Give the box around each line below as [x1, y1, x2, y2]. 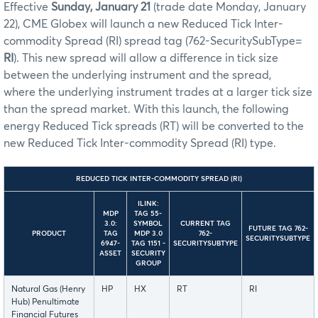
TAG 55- [134, 209, 162, 217]
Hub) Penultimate [11, 297, 79, 307]
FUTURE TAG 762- [248, 224, 308, 232]
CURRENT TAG [180, 219, 231, 227]
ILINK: [137, 199, 159, 207]
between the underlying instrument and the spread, [4, 69, 271, 81]
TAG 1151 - [131, 239, 165, 247]
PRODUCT [32, 229, 66, 237]
